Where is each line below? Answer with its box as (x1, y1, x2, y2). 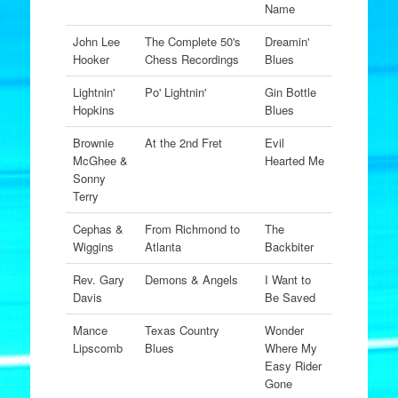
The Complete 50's (144, 33, 241, 50)
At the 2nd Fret (144, 134, 222, 151)
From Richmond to (144, 220, 240, 237)
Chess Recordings (144, 51, 239, 68)
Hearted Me (264, 152, 324, 169)
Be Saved (264, 289, 315, 306)
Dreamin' (264, 33, 309, 50)
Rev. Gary (72, 271, 124, 288)
